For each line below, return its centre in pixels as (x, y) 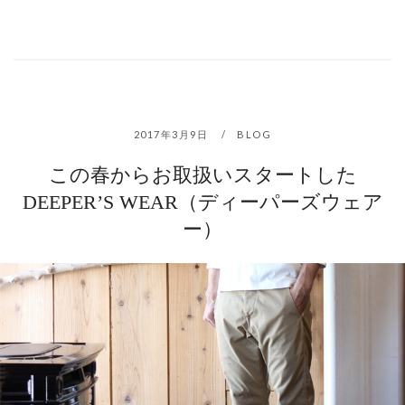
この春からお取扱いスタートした (202, 175)
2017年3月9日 (172, 135)
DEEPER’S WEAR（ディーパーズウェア (202, 202)
